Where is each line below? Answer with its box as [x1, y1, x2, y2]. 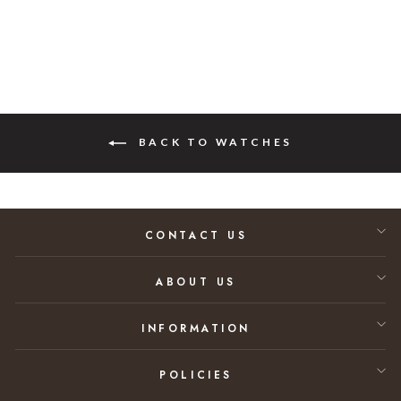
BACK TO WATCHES [133, 134, 293, 149]
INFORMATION [141, 320, 251, 337]
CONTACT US [144, 227, 248, 243]
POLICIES [159, 367, 233, 383]
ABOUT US [156, 274, 236, 290]
